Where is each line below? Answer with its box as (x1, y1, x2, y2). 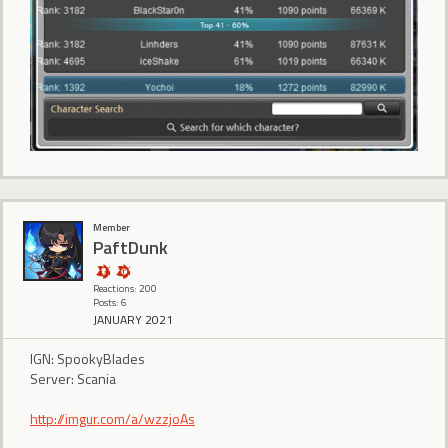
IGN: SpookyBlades (30, 348, 145, 370)
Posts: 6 (93, 294, 127, 310)
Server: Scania (30, 368, 116, 390)
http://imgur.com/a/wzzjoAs (30, 408, 195, 430)
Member (93, 219, 130, 235)
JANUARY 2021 (93, 310, 173, 330)
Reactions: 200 (93, 280, 157, 296)
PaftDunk (93, 234, 168, 262)
